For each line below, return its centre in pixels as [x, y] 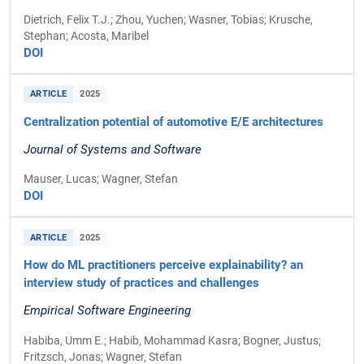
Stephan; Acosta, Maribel [86, 36]
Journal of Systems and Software [113, 150]
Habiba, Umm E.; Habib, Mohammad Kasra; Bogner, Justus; [172, 340]
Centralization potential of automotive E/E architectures [173, 122]
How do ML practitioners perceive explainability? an [163, 265]
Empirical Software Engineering [107, 311]
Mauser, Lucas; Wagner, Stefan [101, 179]
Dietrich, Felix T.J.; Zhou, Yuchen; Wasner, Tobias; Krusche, [168, 20]
